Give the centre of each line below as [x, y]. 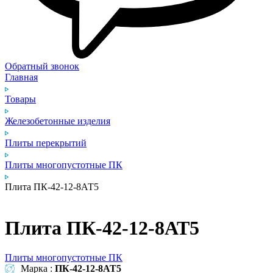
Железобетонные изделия [58, 121]
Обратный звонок [42, 66]
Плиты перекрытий [46, 143]
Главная [21, 77]
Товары [20, 99]
